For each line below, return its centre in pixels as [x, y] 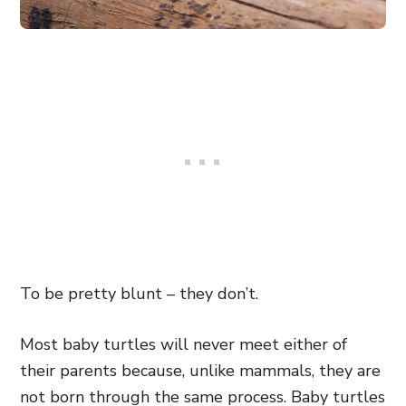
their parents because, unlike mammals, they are [200, 371]
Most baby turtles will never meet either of [184, 344]
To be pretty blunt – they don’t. [139, 294]
